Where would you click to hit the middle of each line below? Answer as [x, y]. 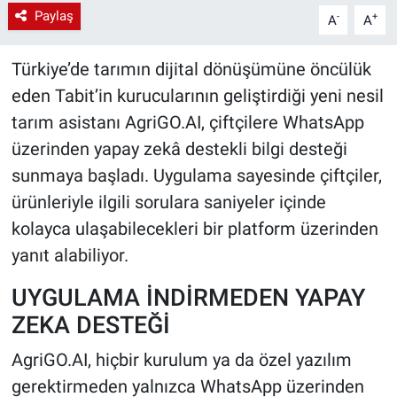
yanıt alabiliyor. [70, 256]
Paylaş [54, 16]
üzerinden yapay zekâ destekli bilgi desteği [179, 149]
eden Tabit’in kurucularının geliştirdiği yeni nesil [197, 96]
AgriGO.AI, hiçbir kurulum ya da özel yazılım [181, 359]
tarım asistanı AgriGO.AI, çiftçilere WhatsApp [187, 123]
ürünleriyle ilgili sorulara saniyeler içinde [168, 202]
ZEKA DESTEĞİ [90, 325]
